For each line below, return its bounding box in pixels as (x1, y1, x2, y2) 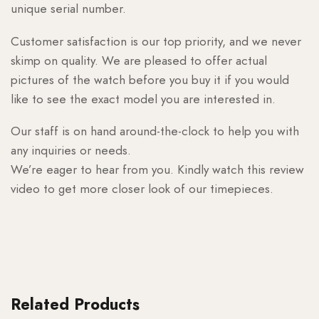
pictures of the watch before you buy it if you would (11, 70, 289, 88)
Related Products (11, 292, 140, 315)
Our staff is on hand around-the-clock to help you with (11, 122, 299, 140)
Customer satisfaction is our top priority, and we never (11, 32, 301, 50)
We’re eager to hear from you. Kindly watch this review (11, 161, 304, 179)
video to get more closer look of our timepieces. (11, 180, 273, 198)
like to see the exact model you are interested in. (11, 90, 276, 108)
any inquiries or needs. (11, 142, 131, 159)
